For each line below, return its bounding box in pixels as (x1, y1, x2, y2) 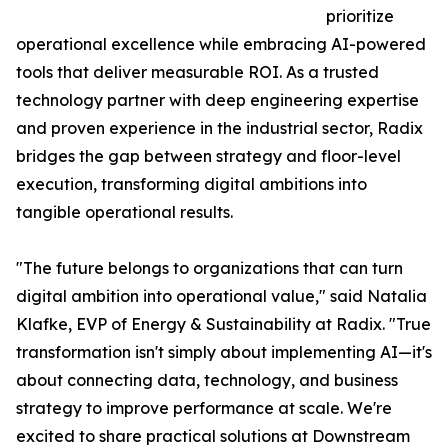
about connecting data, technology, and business (16, 370, 398, 391)
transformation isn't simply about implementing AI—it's (16, 342, 432, 363)
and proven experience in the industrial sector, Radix (16, 118, 423, 139)
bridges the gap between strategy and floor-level (16, 146, 401, 167)
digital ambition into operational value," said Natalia (16, 286, 427, 307)
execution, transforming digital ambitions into (16, 174, 367, 195)
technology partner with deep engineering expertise (16, 90, 419, 111)
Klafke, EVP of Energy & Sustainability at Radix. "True (16, 314, 431, 335)
